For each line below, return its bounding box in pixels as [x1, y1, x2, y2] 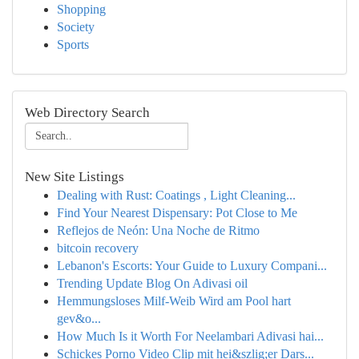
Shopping [57, 2, 106, 16]
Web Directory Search [25, 105, 150, 120]
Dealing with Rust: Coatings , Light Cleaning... [57, 188, 296, 202]
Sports [57, 38, 89, 51]
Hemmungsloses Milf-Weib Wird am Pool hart [57, 294, 291, 308]
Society [57, 20, 95, 34]
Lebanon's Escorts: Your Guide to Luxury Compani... [57, 259, 327, 272]
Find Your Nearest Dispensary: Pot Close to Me [57, 206, 297, 220]
